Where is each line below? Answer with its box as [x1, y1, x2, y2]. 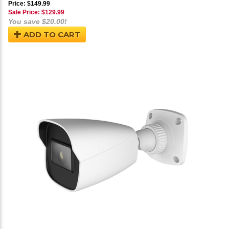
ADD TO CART [21, 30, 80, 40]
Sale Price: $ [8, 9, 45, 16]
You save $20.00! [8, 17, 67, 26]
